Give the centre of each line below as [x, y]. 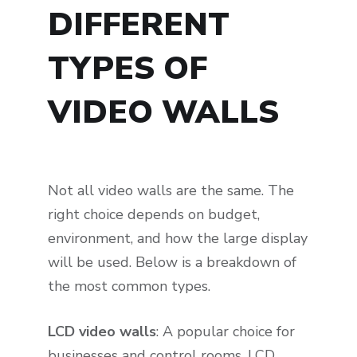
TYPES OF [127, 69]
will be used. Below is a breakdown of [172, 263]
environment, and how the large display [178, 239]
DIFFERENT [139, 25]
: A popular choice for [226, 331]
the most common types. [129, 286]
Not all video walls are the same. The [171, 191]
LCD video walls [102, 331]
